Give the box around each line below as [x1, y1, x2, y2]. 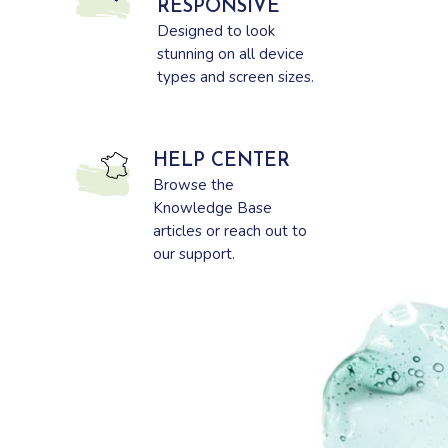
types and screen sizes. [156, 67, 314, 88]
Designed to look [156, 21, 275, 42]
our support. [152, 244, 235, 265]
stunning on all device [156, 44, 304, 65]
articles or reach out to [152, 221, 307, 242]
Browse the [152, 175, 234, 196]
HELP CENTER [152, 152, 290, 172]
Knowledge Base [152, 198, 272, 219]
